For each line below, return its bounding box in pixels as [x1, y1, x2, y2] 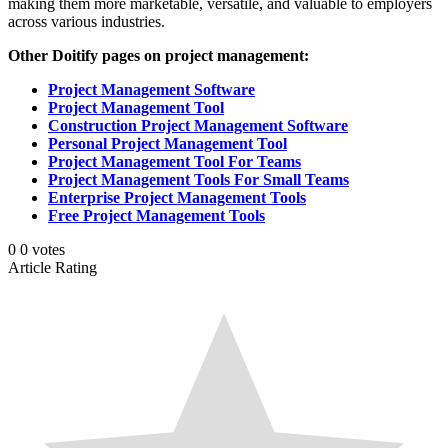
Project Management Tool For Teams [48, 152, 301, 170]
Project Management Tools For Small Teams [48, 170, 349, 188]
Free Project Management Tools [48, 206, 265, 224]
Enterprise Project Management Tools [48, 188, 306, 206]
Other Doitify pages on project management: [8, 46, 309, 64]
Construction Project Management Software [48, 116, 348, 134]
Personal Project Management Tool [48, 134, 287, 152]
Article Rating [8, 258, 97, 276]
